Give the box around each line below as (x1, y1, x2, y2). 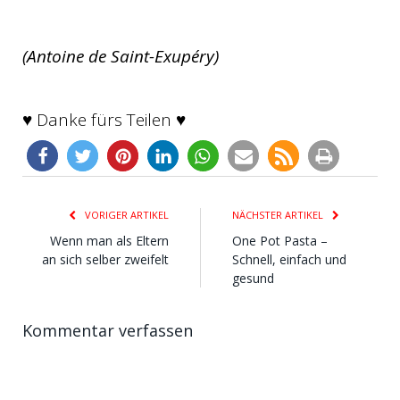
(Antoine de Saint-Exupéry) (22, 45, 219, 69)
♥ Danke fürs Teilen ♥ (22, 107, 186, 131)
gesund (232, 269, 274, 287)
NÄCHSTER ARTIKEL (232, 207, 326, 221)
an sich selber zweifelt (42, 250, 169, 268)
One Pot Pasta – (232, 231, 328, 249)
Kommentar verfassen (22, 319, 193, 341)
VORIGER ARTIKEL (82, 207, 169, 221)
